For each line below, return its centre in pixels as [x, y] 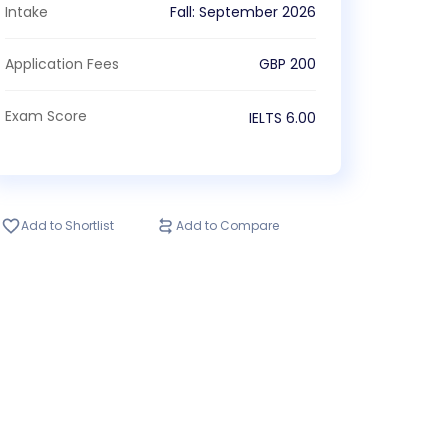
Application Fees [62, 64]
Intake [27, 12]
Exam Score [46, 116]
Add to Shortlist [68, 225]
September [238, 12]
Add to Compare [228, 225]
